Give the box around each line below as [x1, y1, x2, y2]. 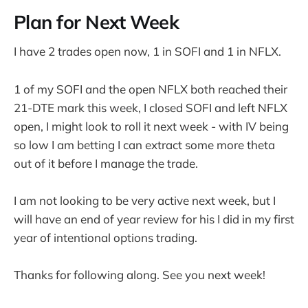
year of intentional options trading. [14, 230, 197, 245]
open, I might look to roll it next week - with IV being [14, 118, 289, 133]
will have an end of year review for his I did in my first [14, 211, 294, 226]
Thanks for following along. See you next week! [14, 267, 265, 282]
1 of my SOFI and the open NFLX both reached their [14, 81, 287, 96]
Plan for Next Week [14, 10, 179, 34]
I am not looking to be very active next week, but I [14, 192, 276, 208]
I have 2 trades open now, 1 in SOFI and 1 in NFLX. [14, 44, 281, 59]
